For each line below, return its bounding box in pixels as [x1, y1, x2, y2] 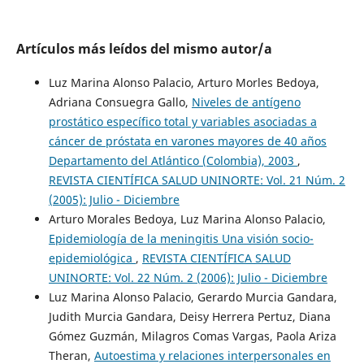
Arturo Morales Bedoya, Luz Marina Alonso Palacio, [48, 211, 326, 227]
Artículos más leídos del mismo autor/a [15, 40, 272, 58]
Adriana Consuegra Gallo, [48, 94, 192, 110]
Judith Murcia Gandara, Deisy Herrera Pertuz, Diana [48, 309, 331, 325]
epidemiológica [48, 250, 136, 266]
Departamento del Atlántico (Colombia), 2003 [48, 153, 297, 169]
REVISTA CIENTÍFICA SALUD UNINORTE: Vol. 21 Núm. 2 [48, 172, 345, 188]
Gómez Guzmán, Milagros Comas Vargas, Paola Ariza [48, 328, 336, 344]
